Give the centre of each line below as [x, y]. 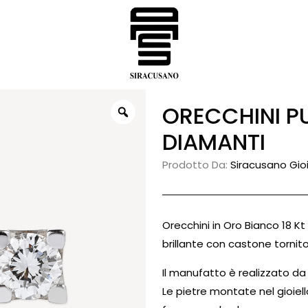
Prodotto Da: [196, 165]
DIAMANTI [214, 142]
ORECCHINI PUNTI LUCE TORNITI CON [171, 116]
